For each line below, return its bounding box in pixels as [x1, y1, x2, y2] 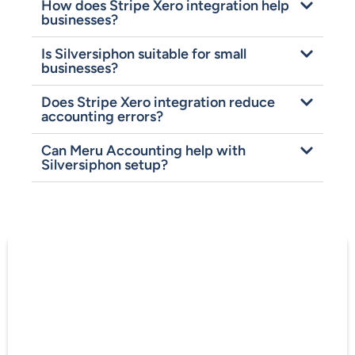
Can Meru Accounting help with [41, 142, 246, 160]
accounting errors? [41, 108, 163, 126]
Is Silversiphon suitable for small [41, 45, 246, 63]
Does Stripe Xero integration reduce [41, 94, 275, 112]
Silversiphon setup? [41, 156, 168, 174]
